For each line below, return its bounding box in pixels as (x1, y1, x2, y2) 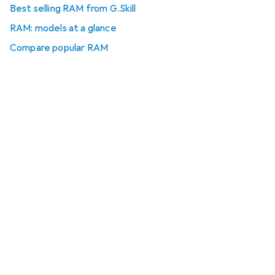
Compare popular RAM (10, 42, 109, 54)
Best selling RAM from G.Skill (10, 2, 136, 15)
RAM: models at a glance (10, 22, 117, 34)
